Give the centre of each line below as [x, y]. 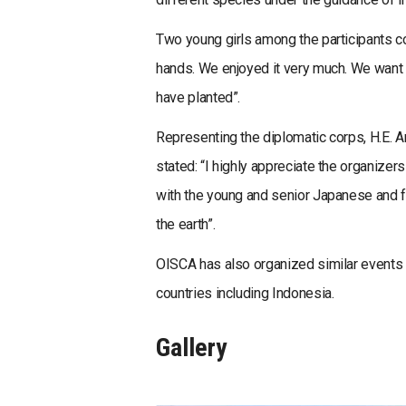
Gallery [191, 348]
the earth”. [186, 224]
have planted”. [198, 97]
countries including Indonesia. [245, 293]
